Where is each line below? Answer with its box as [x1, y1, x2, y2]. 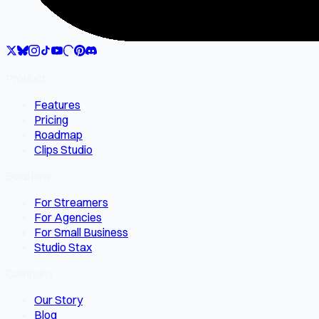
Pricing [34, 112, 68, 127]
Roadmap [34, 127, 83, 142]
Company [6, 266, 53, 281]
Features [34, 97, 80, 112]
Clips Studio [34, 142, 93, 157]
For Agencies [34, 209, 102, 224]
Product [6, 70, 46, 85]
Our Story [34, 292, 83, 307]
